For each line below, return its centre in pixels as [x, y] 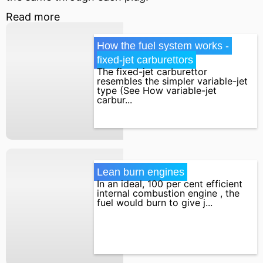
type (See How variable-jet [157, 90]
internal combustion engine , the [168, 193]
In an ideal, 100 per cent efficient [170, 183]
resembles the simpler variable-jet [172, 81]
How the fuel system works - [163, 45]
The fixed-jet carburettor [152, 71]
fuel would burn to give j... [155, 202]
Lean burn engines [141, 172]
